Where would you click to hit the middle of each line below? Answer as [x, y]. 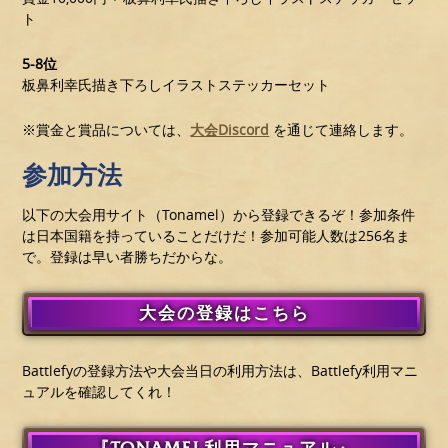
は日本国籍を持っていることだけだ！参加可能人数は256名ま [216, 236]
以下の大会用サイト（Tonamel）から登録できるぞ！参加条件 [219, 215]
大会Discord [230, 130]
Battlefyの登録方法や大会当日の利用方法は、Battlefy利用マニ [220, 371]
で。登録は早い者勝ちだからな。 [127, 257]
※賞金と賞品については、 [106, 130]
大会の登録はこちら [224, 313]
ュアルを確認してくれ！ [99, 392]
